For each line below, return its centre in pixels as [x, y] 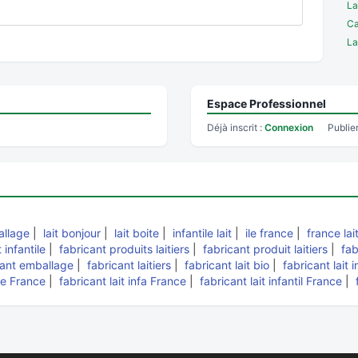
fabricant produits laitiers [124, 249]
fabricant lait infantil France [271, 281]
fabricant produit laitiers [265, 249]
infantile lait [202, 233]
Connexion [289, 127]
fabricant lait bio [227, 265]
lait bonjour [72, 233]
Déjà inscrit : [236, 127]
